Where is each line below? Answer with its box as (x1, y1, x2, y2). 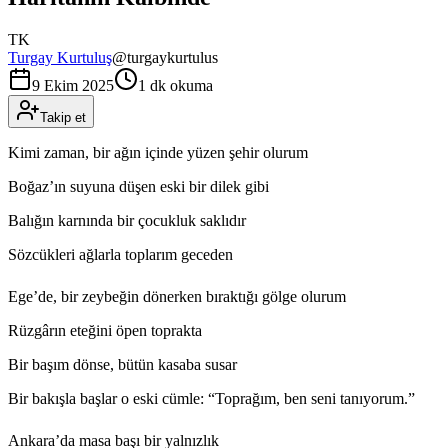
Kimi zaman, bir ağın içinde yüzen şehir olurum (8, 143, 308, 161)
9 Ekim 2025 (32, 76, 114, 94)
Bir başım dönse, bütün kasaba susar (8, 355, 237, 373)
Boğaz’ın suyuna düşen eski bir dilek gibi (8, 177, 269, 195)
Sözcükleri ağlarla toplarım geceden (8, 245, 233, 263)
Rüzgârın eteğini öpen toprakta (8, 321, 202, 339)
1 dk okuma (138, 76, 213, 94)
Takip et (40, 109, 86, 125)
